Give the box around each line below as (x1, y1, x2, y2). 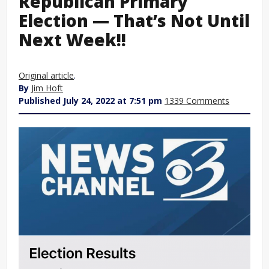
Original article (19, 69, 74, 81)
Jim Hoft (31, 82, 63, 94)
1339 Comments (165, 94, 229, 106)
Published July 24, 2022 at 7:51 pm (19, 94, 162, 106)
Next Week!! (19, 28, 126, 51)
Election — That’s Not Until (19, 8, 250, 32)
